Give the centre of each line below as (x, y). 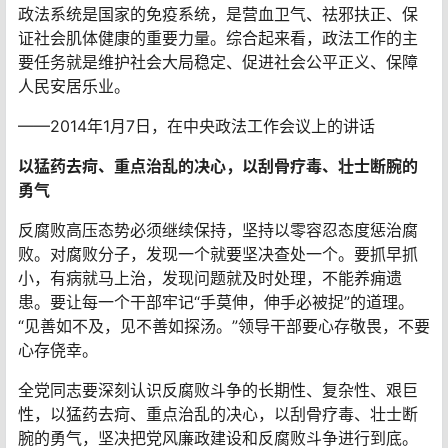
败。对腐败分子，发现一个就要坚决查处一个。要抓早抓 (218, 253)
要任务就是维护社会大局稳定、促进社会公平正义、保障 (218, 61)
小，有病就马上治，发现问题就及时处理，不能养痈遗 (210, 277)
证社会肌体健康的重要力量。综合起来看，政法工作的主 (218, 37)
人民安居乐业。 (74, 85)
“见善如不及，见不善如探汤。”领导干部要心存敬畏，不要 (224, 325)
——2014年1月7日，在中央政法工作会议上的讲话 (196, 125)
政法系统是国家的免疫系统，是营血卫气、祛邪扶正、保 (218, 13)
